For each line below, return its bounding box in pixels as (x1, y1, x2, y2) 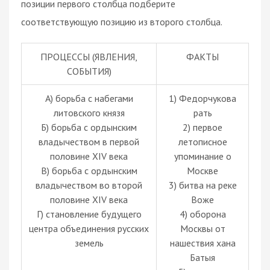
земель (74, 236, 104, 249)
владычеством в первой (39, 135, 139, 148)
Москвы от (180, 222, 225, 234)
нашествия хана (169, 236, 236, 249)
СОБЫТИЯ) (66, 64, 111, 77)
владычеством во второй (36, 178, 142, 191)
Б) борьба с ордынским (41, 121, 137, 133)
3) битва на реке (168, 178, 237, 191)
